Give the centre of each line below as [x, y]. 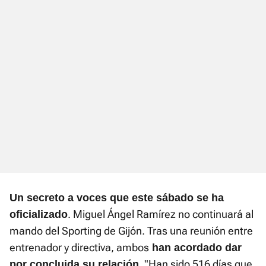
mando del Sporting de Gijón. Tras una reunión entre [131, 231]
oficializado [39, 215]
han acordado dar [195, 248]
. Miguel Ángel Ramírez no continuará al [161, 214]
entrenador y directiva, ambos [79, 248]
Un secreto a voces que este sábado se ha [117, 198]
